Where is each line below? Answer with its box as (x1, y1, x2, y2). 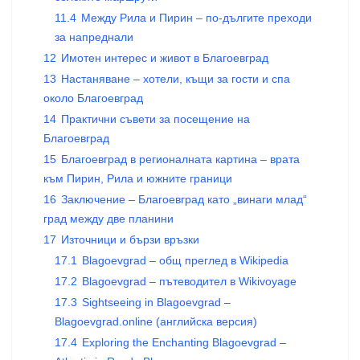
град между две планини (43, 212, 174, 225)
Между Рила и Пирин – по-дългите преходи (81, 11, 312, 24)
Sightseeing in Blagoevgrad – (82, 296, 231, 309)
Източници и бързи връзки (61, 233, 199, 246)
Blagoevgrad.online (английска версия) (55, 315, 257, 328)
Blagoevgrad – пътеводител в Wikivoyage (82, 275, 297, 288)
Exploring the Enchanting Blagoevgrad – (82, 336, 286, 349)
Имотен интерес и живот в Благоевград (61, 51, 268, 64)
